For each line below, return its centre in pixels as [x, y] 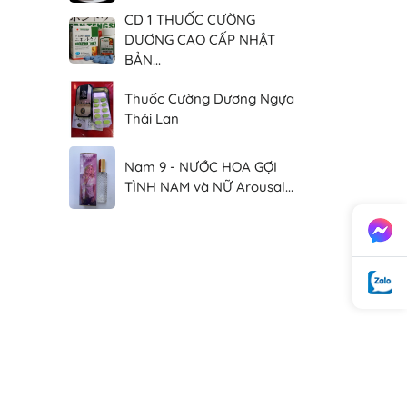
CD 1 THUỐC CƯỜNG [190, 20]
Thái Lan [152, 118]
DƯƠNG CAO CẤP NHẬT [200, 40]
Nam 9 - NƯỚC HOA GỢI [201, 166]
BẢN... [143, 60]
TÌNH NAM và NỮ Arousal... [209, 186]
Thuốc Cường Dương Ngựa [210, 98]
